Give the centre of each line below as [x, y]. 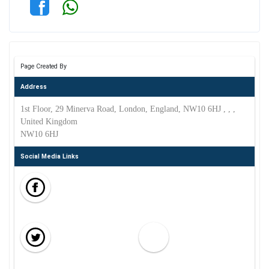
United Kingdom [49, 122]
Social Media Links [49, 156]
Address [33, 87]
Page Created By [43, 66]
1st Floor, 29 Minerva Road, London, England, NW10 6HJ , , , [128, 109]
